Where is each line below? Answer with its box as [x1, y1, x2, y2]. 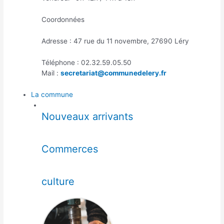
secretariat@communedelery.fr [60, 68, 166, 77]
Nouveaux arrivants [41, 110, 133, 122]
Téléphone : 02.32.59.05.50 [41, 58, 131, 66]
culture [41, 175, 74, 187]
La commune [31, 90, 73, 98]
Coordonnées [41, 15, 84, 23]
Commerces [41, 142, 98, 155]
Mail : [41, 68, 60, 77]
